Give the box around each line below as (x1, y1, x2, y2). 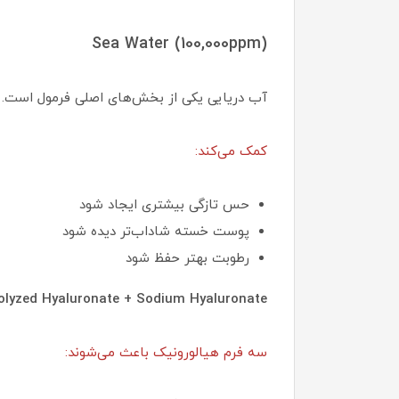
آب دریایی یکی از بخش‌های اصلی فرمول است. (2, 88, 267, 108)
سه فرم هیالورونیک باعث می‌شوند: (65, 343, 267, 362)
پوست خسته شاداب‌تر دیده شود (62, 222, 249, 241)
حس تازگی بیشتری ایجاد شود (79, 195, 249, 215)
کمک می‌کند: (195, 142, 267, 161)
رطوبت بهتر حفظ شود (126, 248, 249, 268)
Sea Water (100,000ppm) (92, 32, 267, 55)
